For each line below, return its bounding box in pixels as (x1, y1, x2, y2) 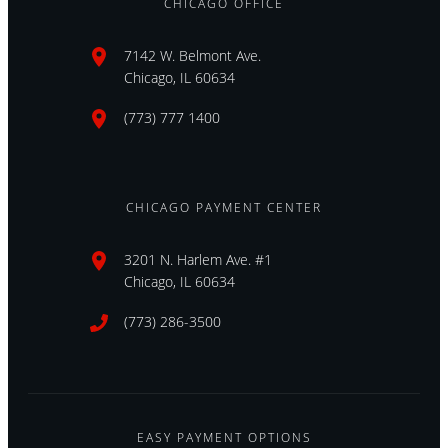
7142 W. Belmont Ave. (124, 46, 261, 66)
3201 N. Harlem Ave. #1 (124, 250, 272, 270)
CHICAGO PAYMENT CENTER (126, 199, 322, 217)
